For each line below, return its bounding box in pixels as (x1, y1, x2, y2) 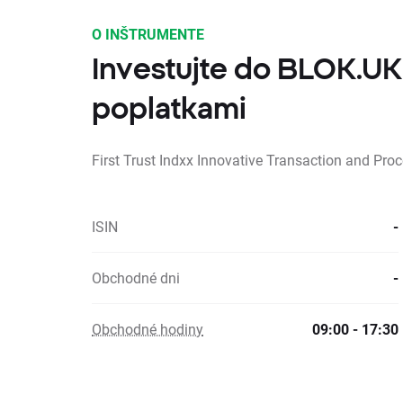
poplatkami (92, 92, 246, 124)
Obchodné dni (92, 268, 180, 287)
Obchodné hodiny (92, 319, 203, 338)
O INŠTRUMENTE (92, 24, 204, 43)
